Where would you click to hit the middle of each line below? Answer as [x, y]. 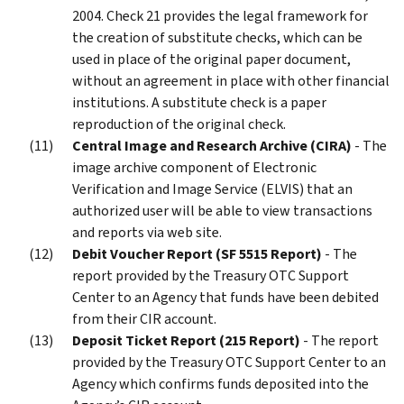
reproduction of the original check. [179, 124]
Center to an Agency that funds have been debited [225, 297]
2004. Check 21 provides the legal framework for [220, 15]
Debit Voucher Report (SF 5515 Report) [198, 253]
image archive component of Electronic [194, 167]
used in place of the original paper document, [211, 59]
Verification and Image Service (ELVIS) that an [212, 188]
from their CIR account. [144, 318]
